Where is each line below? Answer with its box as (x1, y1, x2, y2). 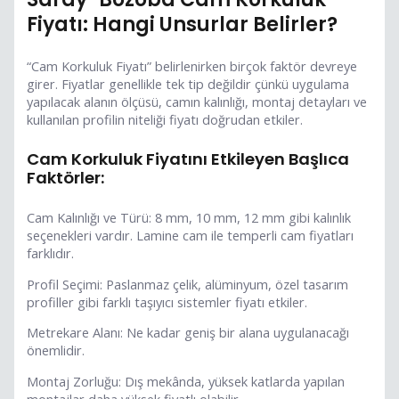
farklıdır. (27, 244, 75, 263)
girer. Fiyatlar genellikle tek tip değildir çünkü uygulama (27, 74, 350, 93)
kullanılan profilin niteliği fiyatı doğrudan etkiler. (27, 110, 304, 128)
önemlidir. (27, 341, 85, 360)
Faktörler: (27, 166, 105, 189)
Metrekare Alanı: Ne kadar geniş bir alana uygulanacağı (27, 323, 350, 342)
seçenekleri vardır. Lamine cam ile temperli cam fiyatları (27, 226, 354, 245)
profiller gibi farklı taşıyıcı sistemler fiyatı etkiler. (27, 292, 308, 311)
